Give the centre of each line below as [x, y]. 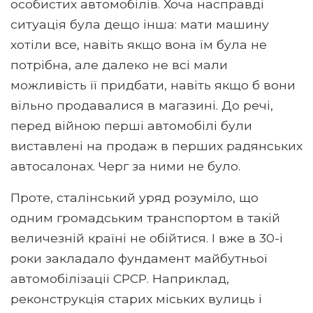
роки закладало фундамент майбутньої [139, 258]
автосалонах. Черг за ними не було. [125, 166]
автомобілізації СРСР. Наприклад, [120, 278]
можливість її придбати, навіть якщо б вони [153, 85]
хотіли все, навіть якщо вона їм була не [139, 44]
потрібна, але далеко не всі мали [119, 64]
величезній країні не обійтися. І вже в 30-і [147, 238]
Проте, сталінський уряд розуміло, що [134, 197]
